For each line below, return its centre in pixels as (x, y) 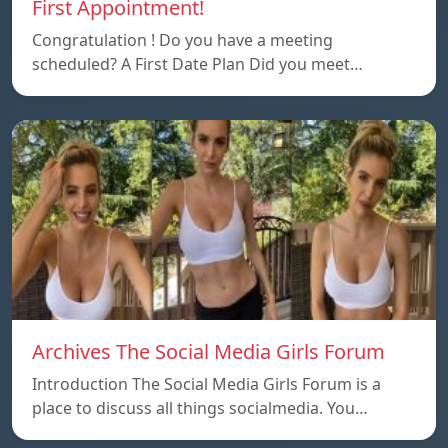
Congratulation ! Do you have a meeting (182, 39)
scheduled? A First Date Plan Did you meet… (197, 63)
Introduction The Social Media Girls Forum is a (206, 383)
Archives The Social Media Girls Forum (208, 351)
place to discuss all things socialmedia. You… (200, 407)
